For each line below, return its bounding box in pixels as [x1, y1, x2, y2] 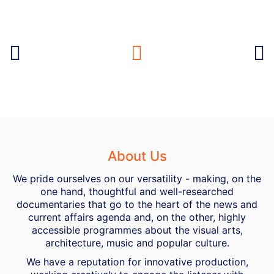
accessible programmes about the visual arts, [31, 224, 243, 237]
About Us [107, 148, 167, 165]
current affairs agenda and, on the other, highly [28, 211, 246, 224]
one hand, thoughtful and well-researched [40, 185, 234, 198]
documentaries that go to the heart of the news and [17, 198, 257, 211]
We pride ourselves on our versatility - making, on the [13, 172, 261, 185]
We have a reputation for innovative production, [26, 255, 248, 268]
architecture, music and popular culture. [45, 237, 229, 250]
